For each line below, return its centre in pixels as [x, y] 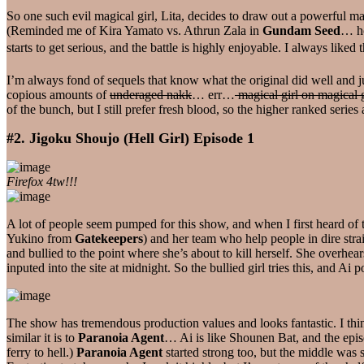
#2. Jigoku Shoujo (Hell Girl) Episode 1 [130, 138]
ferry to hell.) [41, 352]
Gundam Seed [301, 30]
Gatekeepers [109, 238]
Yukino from [41, 238]
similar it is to [42, 337]
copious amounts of [58, 94]
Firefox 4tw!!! [42, 181]
